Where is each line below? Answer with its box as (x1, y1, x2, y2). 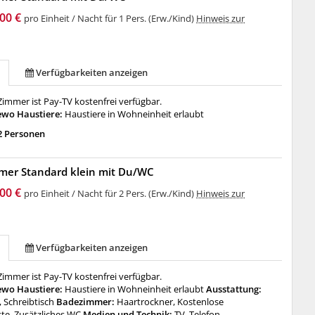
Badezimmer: (54, 295, 117, 308)
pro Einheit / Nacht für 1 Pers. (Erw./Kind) (24, 12, 197, 25)
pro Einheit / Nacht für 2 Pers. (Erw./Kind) (24, 187, 197, 200)
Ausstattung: (204, 283, 262, 295)
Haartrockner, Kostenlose (117, 295, 224, 308)
